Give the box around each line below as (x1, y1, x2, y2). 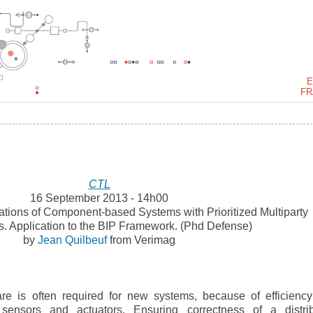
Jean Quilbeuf (38, 234, 110, 246)
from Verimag (110, 234, 176, 246)
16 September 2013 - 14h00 (30, 192, 169, 204)
